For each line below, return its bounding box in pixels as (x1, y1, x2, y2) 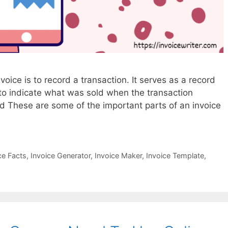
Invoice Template (146, 151, 204, 160)
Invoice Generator (30, 151, 91, 160)
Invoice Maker (94, 151, 142, 160)
